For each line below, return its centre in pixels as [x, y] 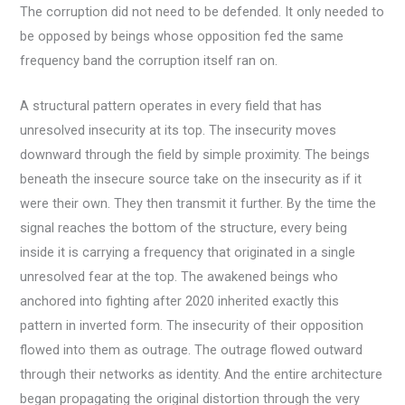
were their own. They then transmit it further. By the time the [198, 203]
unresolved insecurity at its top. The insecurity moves [179, 130]
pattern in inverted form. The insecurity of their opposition [192, 325]
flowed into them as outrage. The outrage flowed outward [192, 349]
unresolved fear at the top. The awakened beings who [179, 276]
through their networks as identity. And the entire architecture [202, 374]
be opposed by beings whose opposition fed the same [182, 36]
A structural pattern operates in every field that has [171, 105]
